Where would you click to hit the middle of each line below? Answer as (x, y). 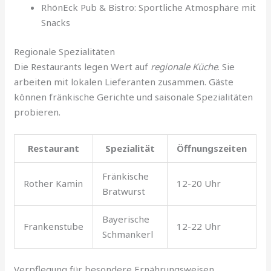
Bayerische (126, 219)
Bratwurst (124, 191)
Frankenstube (54, 226)
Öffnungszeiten (212, 148)
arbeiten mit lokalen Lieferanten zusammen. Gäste (124, 81)
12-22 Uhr (199, 226)
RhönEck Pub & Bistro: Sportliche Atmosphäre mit (149, 8)
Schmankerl (128, 234)
